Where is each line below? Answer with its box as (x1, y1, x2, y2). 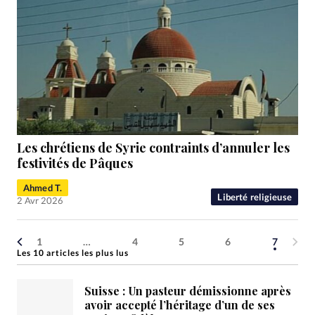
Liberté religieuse (217, 191, 292, 202)
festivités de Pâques (17, 154, 133, 172)
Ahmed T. (23, 181, 63, 193)
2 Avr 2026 (17, 194, 63, 206)
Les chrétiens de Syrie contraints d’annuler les (17, 139, 290, 156)
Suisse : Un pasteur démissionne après (84, 283, 291, 299)
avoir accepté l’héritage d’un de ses (84, 297, 275, 313)
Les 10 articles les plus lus (17, 247, 129, 258)
